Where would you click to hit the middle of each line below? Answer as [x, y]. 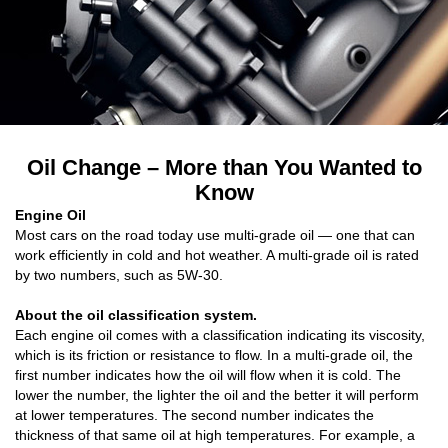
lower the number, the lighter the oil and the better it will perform [217, 395]
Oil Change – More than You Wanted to [224, 168]
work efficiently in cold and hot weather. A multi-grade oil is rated [217, 255]
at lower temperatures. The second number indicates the [194, 415]
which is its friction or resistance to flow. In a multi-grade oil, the [214, 355]
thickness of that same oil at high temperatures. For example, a [215, 435]
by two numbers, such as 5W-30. [119, 275]
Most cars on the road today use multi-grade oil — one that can [215, 235]
